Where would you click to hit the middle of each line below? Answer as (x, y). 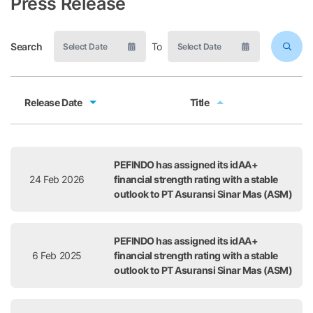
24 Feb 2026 (57, 179)
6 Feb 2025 (57, 255)
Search (27, 46)
